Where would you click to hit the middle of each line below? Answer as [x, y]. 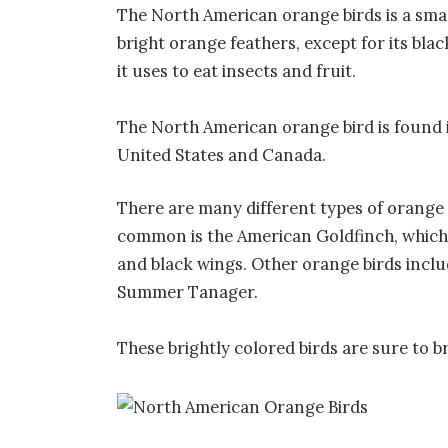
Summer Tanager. [188, 292]
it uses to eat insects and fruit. [237, 70]
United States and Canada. [222, 154]
